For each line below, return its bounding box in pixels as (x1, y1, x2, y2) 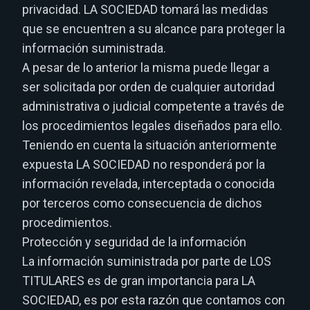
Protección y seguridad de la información (22, 235, 246, 249)
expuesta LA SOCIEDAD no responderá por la (22, 157, 265, 172)
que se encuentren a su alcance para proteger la (22, 21, 285, 36)
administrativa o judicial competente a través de (22, 99, 284, 113)
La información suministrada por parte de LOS (22, 254, 271, 268)
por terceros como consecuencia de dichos (22, 196, 262, 210)
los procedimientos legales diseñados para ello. (22, 118, 282, 133)
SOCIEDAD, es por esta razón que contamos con (22, 293, 285, 307)
